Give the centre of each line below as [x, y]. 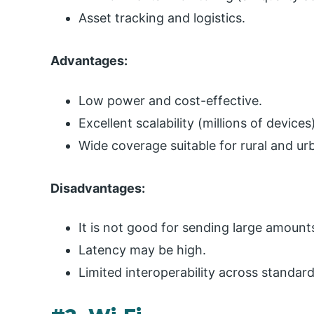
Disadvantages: [98, 188]
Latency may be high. [142, 250]
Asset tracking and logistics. [162, 18]
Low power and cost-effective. [170, 100]
